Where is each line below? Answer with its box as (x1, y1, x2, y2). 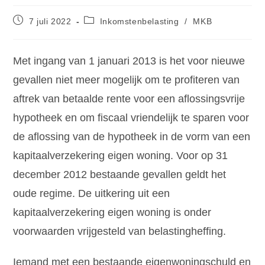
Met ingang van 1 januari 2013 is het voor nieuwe (13, 54, 245, 67)
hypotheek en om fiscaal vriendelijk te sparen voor (13, 111, 250, 124)
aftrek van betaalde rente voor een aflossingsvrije (13, 92, 245, 105)
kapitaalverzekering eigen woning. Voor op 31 (13, 149, 228, 161)
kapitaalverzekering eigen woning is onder (13, 206, 212, 218)
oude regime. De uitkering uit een (13, 187, 170, 199)
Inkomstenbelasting (99, 16, 179, 26)
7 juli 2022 (29, 16, 72, 26)
